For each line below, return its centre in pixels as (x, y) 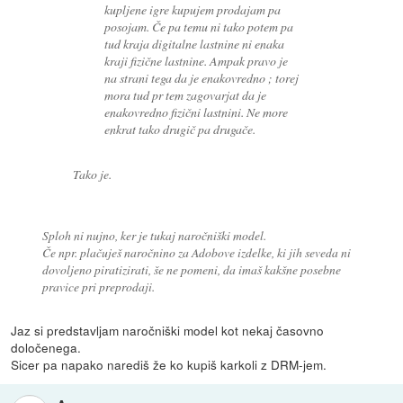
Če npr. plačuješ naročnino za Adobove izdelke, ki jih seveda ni (196, 252)
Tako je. (93, 174)
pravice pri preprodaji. (98, 286)
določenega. (46, 347)
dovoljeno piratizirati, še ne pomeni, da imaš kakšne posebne (191, 269)
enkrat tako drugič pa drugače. (179, 130)
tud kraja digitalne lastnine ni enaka (194, 44)
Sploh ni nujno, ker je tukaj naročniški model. (154, 235)
